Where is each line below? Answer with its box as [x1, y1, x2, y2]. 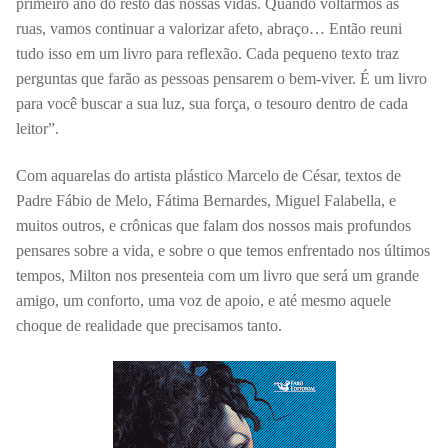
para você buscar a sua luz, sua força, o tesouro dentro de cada [16, 94, 408, 112]
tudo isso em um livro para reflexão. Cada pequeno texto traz [16, 44, 399, 62]
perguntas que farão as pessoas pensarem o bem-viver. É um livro [16, 69, 427, 87]
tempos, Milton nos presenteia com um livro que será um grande [16, 267, 419, 285]
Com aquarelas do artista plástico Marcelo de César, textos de [16, 167, 401, 185]
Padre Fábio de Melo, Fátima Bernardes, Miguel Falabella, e [16, 192, 396, 210]
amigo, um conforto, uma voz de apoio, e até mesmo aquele [16, 292, 391, 310]
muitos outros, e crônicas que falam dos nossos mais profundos [16, 217, 411, 235]
